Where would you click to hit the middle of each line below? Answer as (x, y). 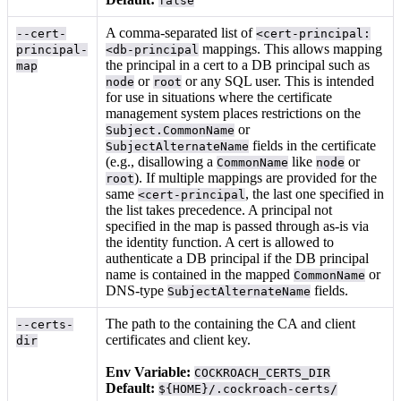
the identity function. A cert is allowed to (220, 242)
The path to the (150, 323)
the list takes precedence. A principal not (219, 209)
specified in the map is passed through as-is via (238, 226)
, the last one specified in (315, 193)
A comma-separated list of (181, 32)
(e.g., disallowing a (162, 161)
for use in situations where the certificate (219, 97)
